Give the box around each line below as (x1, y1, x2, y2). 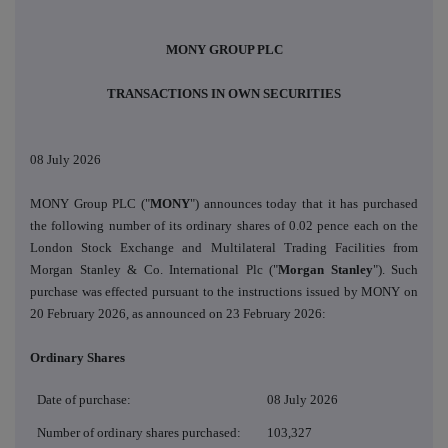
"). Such (372, 262, 418, 278)
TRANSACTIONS (107, 86, 208, 102)
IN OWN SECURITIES (211, 86, 341, 102)
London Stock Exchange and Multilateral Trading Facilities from (30, 240, 418, 256)
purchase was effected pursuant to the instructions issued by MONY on (30, 284, 418, 300)
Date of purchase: (37, 392, 132, 408)
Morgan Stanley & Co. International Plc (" (30, 262, 278, 278)
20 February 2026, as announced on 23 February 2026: (30, 306, 326, 322)
